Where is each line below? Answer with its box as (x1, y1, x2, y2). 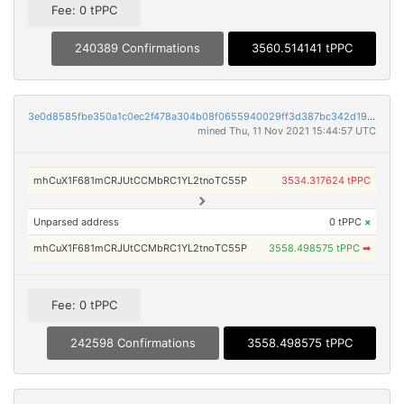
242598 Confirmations (70, 335, 196, 350)
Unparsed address (33, 215, 120, 228)
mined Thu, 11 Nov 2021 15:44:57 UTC (197, 124, 376, 137)
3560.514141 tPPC (252, 41, 353, 56)
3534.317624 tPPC (280, 173, 371, 187)
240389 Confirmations (75, 41, 200, 56)
